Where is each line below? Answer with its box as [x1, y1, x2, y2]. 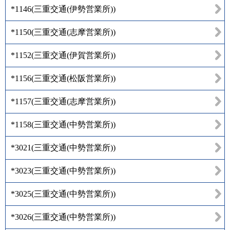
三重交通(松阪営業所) [34, 73, 113, 83]
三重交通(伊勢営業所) [34, 4, 113, 13]
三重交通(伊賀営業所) [34, 50, 113, 60]
